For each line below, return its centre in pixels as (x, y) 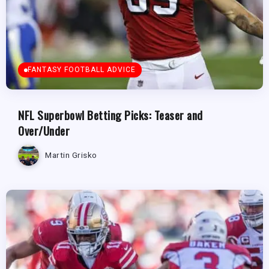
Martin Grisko (71, 155)
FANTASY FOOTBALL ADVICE (82, 69)
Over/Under (44, 130)
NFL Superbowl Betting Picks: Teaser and (110, 115)
